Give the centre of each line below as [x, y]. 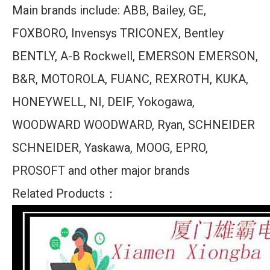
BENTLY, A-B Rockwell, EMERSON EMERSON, [135, 56]
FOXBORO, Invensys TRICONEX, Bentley [118, 33]
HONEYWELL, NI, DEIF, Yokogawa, [103, 102]
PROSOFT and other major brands [101, 171]
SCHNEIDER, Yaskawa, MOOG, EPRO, [110, 148]
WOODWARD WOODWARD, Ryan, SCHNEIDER [133, 125]
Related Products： [64, 193]
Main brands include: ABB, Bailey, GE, [109, 10]
